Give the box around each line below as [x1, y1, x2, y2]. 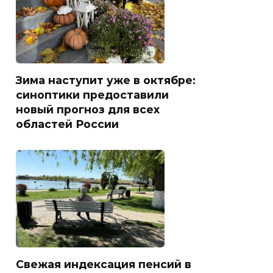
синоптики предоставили [16, 88, 169, 101]
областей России [16, 117, 119, 130]
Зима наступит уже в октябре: [16, 73, 196, 87]
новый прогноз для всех [16, 102, 160, 116]
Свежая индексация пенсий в [16, 257, 191, 271]
